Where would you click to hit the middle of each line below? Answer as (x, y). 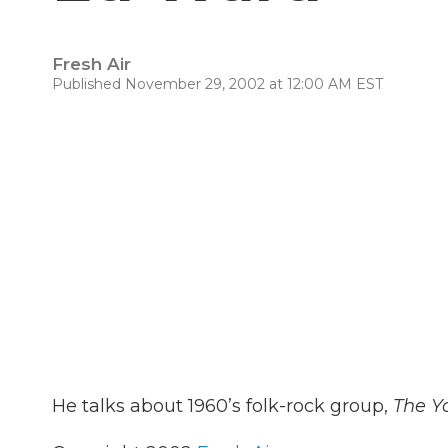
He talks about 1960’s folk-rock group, (222, 406)
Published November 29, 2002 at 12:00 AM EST (217, 84)
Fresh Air (91, 64)
